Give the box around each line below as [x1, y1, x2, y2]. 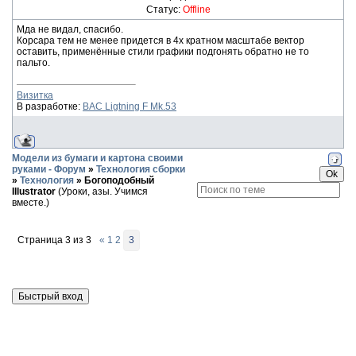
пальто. [17, 57, 50, 68]
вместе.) [12, 197, 49, 208]
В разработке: [17, 101, 83, 112]
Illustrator [12, 186, 56, 197]
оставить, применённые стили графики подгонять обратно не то [17, 46, 309, 57]
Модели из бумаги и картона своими [12, 153, 183, 164]
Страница [17, 234, 65, 246]
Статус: [145, 4, 183, 15]
